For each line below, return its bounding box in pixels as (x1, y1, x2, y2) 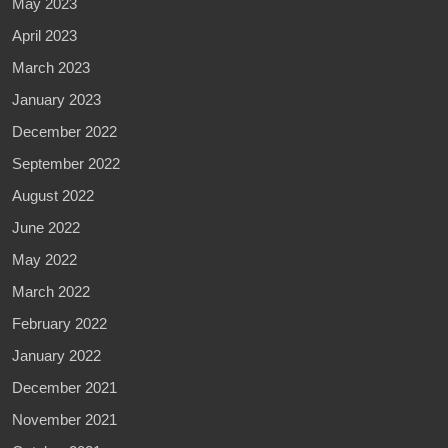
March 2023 (12, 58, 90, 76)
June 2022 (12, 218, 80, 236)
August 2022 (12, 186, 94, 204)
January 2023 (12, 90, 101, 108)
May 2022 (12, 250, 77, 268)
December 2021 (12, 378, 117, 396)
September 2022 (12, 154, 120, 172)
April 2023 (12, 26, 77, 44)
